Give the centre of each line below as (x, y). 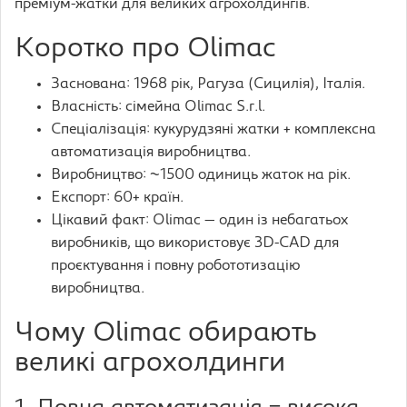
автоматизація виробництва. (151, 153)
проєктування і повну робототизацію (176, 266)
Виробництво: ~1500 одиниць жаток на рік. (201, 175)
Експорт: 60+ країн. (117, 198)
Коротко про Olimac (145, 50)
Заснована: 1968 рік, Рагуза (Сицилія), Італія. (208, 84)
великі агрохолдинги (150, 364)
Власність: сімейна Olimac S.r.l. (158, 107)
